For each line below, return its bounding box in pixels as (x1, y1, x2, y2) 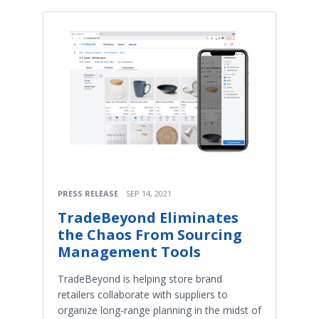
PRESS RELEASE (58, 188, 118, 199)
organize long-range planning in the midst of (58, 303, 261, 318)
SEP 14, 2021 (126, 188, 172, 199)
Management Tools (58, 242, 201, 262)
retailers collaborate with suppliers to (58, 288, 228, 302)
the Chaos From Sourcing (58, 225, 242, 245)
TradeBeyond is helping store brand (58, 272, 222, 286)
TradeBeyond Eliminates (58, 208, 239, 228)
